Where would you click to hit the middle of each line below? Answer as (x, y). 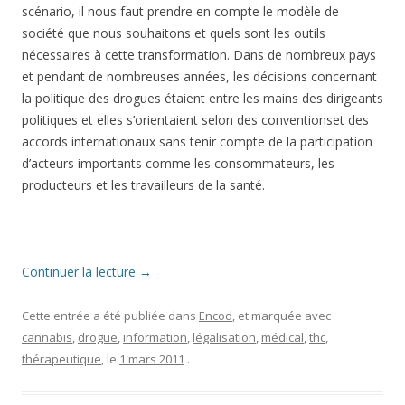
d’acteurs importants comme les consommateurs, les (178, 163)
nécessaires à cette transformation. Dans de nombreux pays (199, 55)
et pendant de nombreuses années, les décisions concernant (199, 76)
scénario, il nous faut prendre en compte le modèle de (180, 11)
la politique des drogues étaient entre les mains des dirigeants (202, 98)
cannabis (47, 337)
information (155, 337)
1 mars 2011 (152, 359)
